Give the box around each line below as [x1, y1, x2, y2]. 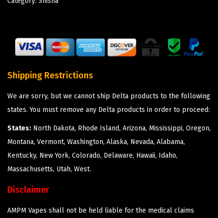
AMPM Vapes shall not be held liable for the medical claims [7, 206, 194, 215]
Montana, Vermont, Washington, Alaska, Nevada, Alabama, [7, 138, 185, 146]
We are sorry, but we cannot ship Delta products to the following [7, 92, 210, 101]
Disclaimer [7, 184, 49, 196]
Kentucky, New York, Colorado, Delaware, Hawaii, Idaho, [7, 151, 178, 160]
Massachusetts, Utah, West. [7, 165, 91, 174]
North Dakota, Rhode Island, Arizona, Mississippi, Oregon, [31, 124, 211, 133]
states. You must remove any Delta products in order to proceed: [7, 106, 210, 114]
